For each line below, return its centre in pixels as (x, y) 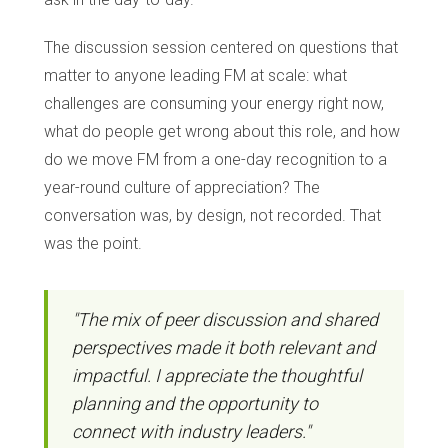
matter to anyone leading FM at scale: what (195, 75)
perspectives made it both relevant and (223, 347)
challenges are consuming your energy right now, (214, 103)
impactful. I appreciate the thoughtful (217, 375)
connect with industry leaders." (191, 431)
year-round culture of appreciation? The (182, 187)
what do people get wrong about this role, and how (222, 131)
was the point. (93, 243)
